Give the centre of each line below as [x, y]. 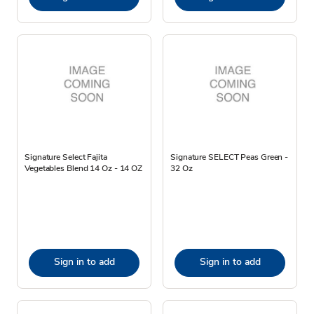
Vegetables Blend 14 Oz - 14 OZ [83, 168]
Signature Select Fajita [66, 157]
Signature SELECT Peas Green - [230, 157]
